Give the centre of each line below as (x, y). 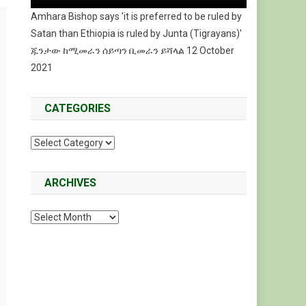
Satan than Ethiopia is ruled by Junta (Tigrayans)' (137, 33)
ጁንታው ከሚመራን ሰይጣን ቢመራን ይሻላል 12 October (133, 50)
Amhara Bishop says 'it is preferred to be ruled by (137, 16)
